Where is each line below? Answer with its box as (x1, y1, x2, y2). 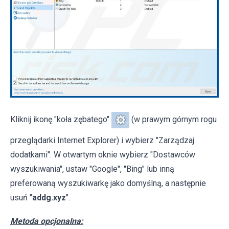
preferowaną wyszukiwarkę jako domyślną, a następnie (10, 178, 206, 188)
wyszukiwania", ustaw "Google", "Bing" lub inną (10, 164, 174, 174)
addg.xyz (32, 192, 66, 202)
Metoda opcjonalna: (10, 216, 83, 226)
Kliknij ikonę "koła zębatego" (10, 114, 111, 124)
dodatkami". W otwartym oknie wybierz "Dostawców (10, 149, 195, 159)
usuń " (10, 192, 32, 202)
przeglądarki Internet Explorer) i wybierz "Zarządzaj (10, 135, 194, 145)
